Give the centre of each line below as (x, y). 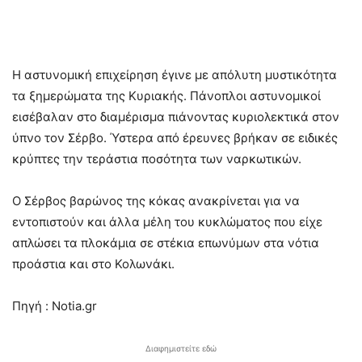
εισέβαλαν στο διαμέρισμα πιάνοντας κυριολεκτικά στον (176, 117)
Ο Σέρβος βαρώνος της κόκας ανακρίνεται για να (156, 201)
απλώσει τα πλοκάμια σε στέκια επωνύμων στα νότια (166, 243)
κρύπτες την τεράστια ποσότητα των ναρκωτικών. (157, 159)
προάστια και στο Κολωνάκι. (93, 264)
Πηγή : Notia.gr (55, 306)
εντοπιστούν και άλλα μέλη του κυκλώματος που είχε (167, 222)
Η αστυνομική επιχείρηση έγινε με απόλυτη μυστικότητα (175, 75)
